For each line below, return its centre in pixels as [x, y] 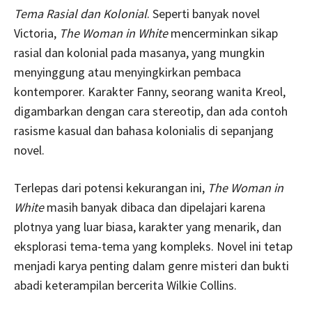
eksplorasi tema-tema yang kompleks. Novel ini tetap [153, 246]
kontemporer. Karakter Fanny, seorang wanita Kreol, [150, 91]
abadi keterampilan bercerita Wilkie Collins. [125, 285]
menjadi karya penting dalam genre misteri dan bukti [151, 265]
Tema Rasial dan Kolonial [80, 13]
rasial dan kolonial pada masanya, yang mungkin [139, 52]
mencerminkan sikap [223, 33]
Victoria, [37, 33]
